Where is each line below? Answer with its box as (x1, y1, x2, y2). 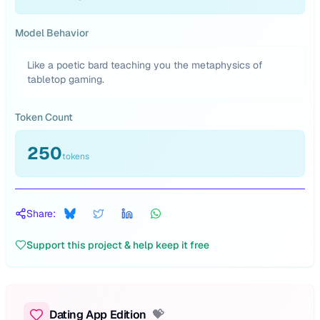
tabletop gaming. (27, 73, 104, 86)
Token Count (15, 111, 73, 124)
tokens (62, 151, 89, 162)
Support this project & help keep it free (26, 239, 209, 251)
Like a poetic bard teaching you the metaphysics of (27, 59, 263, 71)
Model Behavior (15, 26, 89, 39)
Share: (26, 207, 56, 220)
